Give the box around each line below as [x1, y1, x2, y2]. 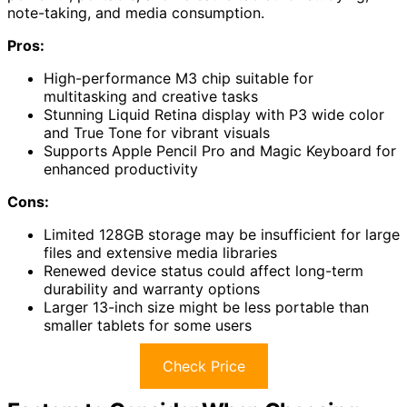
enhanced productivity [44, 160, 198, 179]
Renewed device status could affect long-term [44, 262, 363, 281]
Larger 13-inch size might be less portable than [44, 298, 369, 317]
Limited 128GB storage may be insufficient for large [44, 225, 400, 244]
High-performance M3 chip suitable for [44, 69, 313, 88]
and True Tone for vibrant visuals [44, 124, 270, 143]
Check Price [162, 357, 245, 376]
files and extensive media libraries [44, 243, 277, 263]
